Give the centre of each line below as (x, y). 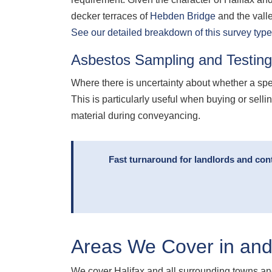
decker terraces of (110, 16)
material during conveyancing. (136, 115)
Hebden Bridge (183, 16)
